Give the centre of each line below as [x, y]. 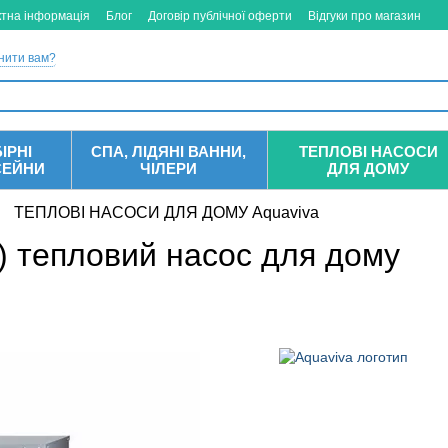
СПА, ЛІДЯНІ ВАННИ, [169, 151]
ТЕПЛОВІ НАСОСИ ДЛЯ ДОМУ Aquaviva [166, 212]
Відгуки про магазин [364, 16]
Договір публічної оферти [220, 16]
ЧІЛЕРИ [169, 168]
